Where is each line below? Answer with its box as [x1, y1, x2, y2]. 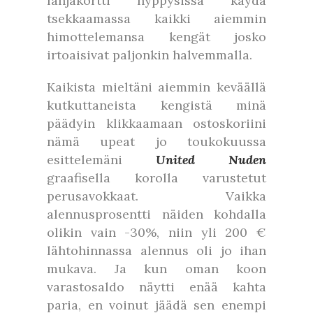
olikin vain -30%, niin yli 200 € [47, 224, 266, 240]
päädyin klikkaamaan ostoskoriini [47, 115, 266, 131]
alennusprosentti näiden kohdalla [47, 206, 266, 222]
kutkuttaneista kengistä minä [47, 97, 266, 113]
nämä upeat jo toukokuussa [47, 133, 266, 150]
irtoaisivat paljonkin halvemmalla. [47, 47, 252, 63]
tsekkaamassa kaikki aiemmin [47, 10, 266, 27]
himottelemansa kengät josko [47, 29, 266, 45]
